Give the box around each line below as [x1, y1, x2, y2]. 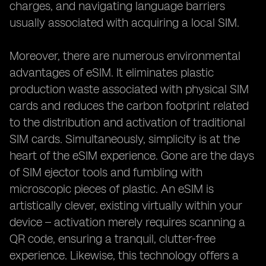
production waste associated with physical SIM [9, 82, 249, 96]
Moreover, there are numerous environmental [9, 49, 240, 63]
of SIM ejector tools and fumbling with [9, 165, 202, 179]
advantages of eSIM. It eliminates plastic [9, 65, 214, 80]
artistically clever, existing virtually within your [9, 198, 242, 213]
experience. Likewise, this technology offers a [9, 248, 239, 262]
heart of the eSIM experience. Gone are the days [9, 148, 254, 163]
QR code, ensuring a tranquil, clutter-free [9, 232, 216, 246]
